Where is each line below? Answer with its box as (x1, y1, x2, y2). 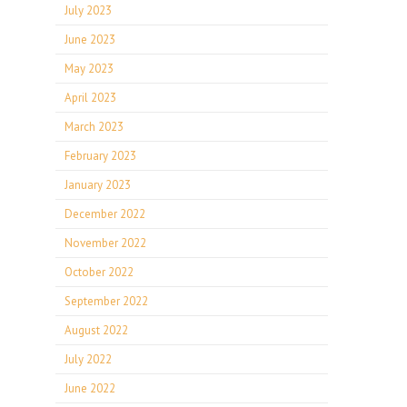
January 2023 (65, 177, 131, 193)
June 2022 (65, 381, 115, 396)
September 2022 (65, 293, 148, 309)
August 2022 (65, 323, 128, 338)
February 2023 (65, 148, 136, 164)
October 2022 (65, 264, 134, 280)
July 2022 (65, 352, 112, 367)
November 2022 (65, 235, 146, 251)
